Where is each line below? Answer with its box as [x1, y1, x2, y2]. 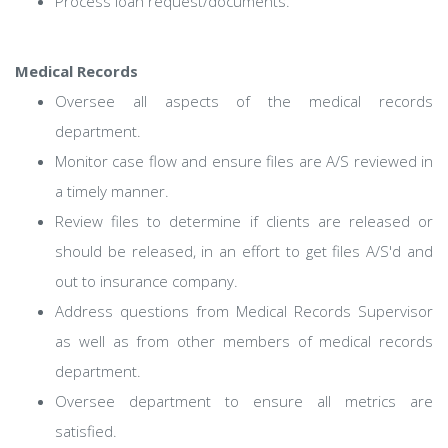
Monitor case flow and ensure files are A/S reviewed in [55, 151, 433, 171]
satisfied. [55, 421, 117, 441]
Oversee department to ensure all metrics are [55, 391, 433, 411]
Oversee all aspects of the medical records [55, 91, 433, 111]
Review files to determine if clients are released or [55, 211, 433, 231]
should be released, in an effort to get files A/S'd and [55, 241, 433, 261]
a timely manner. [55, 181, 169, 201]
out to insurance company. [55, 271, 238, 291]
